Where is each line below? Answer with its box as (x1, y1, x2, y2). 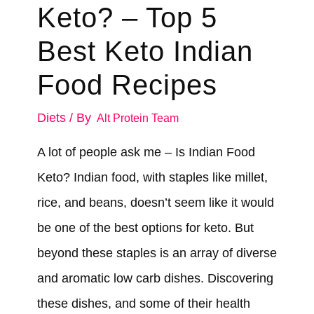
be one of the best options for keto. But (36, 220, 254, 235)
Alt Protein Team (96, 111, 179, 124)
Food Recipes (36, 69, 217, 100)
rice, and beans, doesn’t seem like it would (36, 195, 274, 210)
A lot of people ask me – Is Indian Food (36, 144, 255, 159)
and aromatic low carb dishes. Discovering (36, 271, 273, 285)
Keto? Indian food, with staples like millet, (36, 170, 268, 184)
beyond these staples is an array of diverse (36, 245, 277, 260)
